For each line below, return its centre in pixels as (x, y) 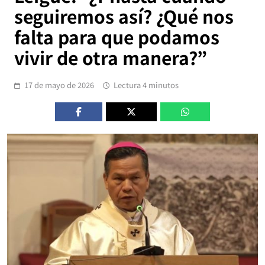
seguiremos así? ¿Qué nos (124, 16)
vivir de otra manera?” (111, 58)
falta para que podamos (117, 37)
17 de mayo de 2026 (59, 85)
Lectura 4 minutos (146, 85)
